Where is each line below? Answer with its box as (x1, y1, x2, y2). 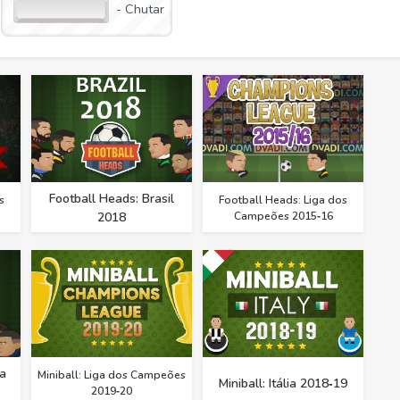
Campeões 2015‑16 (233, 209, 333, 224)
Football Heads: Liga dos (219, 193, 347, 208)
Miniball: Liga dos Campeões (37, 368, 186, 383)
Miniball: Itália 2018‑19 (219, 374, 347, 392)
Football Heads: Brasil (49, 190, 174, 208)
